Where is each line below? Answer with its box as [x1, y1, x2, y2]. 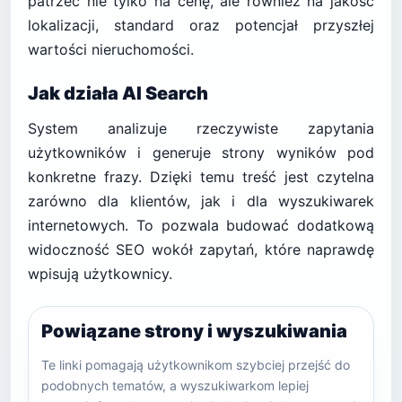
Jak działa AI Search [28, 83, 208, 104]
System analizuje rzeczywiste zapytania [28, 119, 374, 137]
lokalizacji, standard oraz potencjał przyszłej [28, 16, 374, 34]
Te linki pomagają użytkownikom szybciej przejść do [41, 357, 350, 372]
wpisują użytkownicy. [28, 265, 172, 283]
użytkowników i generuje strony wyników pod [28, 144, 374, 162]
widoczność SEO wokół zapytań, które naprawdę [28, 240, 374, 258]
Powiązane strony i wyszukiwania [41, 320, 347, 342]
